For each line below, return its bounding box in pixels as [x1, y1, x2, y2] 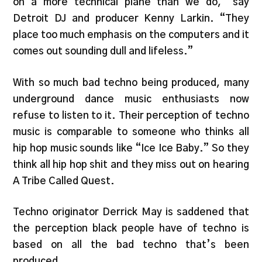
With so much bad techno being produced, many [13, 77, 249, 88]
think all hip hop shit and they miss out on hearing [13, 159, 249, 170]
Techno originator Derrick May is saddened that [13, 207, 249, 218]
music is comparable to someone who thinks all [13, 126, 249, 137]
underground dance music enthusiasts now [13, 94, 249, 104]
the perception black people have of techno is [13, 223, 249, 234]
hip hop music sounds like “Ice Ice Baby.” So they [13, 143, 249, 153]
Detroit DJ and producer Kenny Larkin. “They [13, 13, 249, 24]
